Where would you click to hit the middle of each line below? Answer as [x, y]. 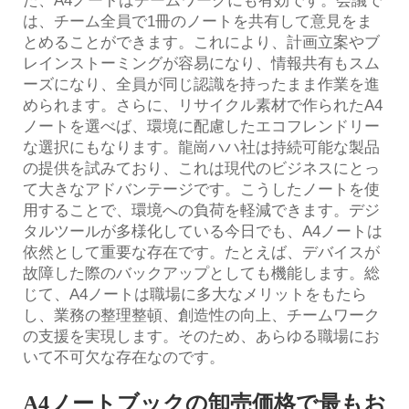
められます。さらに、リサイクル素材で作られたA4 [203, 105]
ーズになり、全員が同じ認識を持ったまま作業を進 [201, 84]
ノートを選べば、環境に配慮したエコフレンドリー [201, 126]
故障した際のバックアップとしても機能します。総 [201, 273]
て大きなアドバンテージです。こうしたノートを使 [201, 189]
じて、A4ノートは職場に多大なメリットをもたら [195, 294]
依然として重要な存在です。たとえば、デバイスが [201, 252]
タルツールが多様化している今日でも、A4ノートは [203, 231]
